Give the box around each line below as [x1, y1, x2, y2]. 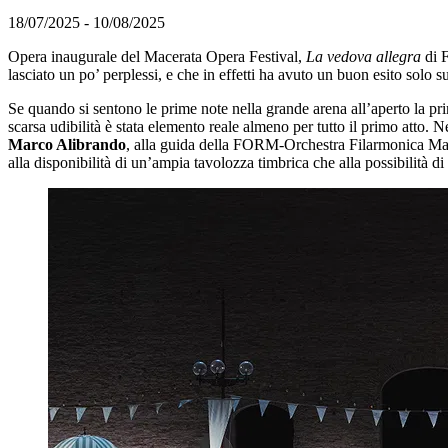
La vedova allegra [306, 47, 425, 65]
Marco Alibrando [8, 135, 126, 153]
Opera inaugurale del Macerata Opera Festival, [8, 47, 306, 65]
